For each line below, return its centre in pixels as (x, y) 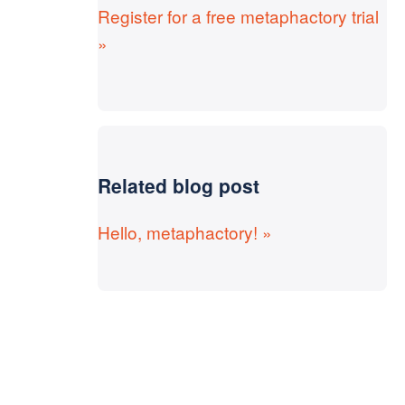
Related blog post (179, 185)
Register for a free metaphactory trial (238, 16)
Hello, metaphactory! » (185, 232)
